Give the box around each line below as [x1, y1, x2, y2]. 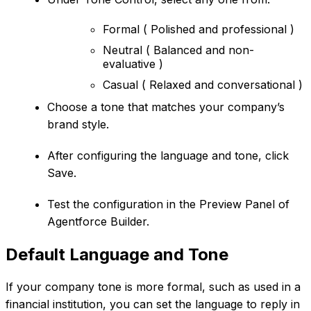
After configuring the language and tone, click [47, 149, 289, 163]
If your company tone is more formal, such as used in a [6, 279, 301, 294]
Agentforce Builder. [47, 215, 149, 229]
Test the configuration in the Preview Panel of [47, 197, 289, 212]
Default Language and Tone [6, 244, 228, 265]
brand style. [47, 117, 109, 132]
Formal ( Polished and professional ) [103, 22, 294, 37]
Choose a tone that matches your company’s [47, 100, 285, 115]
